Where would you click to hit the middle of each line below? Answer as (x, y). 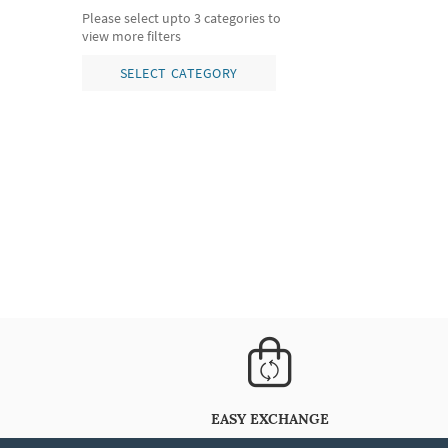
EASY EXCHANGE (270, 419)
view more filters (131, 36)
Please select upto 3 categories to (181, 18)
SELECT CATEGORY (178, 73)
